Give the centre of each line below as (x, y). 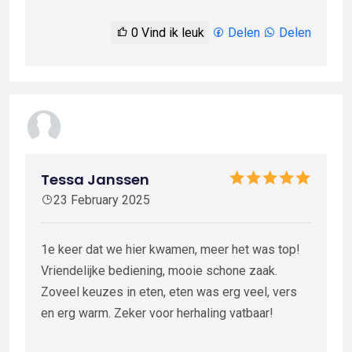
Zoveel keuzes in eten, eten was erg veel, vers (169, 291)
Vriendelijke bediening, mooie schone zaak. (159, 270)
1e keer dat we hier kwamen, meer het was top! (170, 249)
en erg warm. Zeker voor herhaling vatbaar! (157, 313)
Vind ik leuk (171, 32)
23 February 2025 (102, 200)
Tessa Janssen (95, 179)
